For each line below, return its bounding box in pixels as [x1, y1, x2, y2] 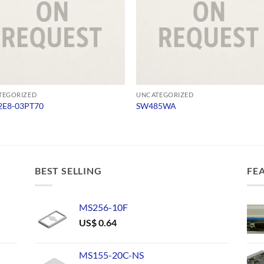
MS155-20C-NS [79, 249, 144, 260]
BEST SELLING [35, 165, 102, 177]
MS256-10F [79, 201, 128, 213]
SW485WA [136, 101, 177, 111]
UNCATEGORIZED [136, 90, 194, 98]
